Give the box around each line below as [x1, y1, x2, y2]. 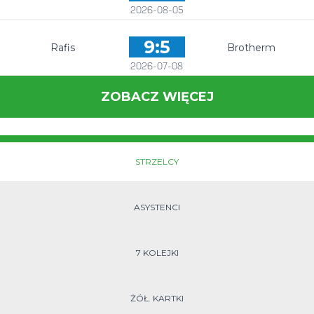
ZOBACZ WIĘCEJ [100, 89, 214, 104]
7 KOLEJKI [135, 247, 179, 258]
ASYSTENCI [134, 202, 180, 212]
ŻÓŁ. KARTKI [130, 293, 184, 303]
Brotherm [226, 41, 275, 54]
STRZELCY [135, 156, 179, 167]
